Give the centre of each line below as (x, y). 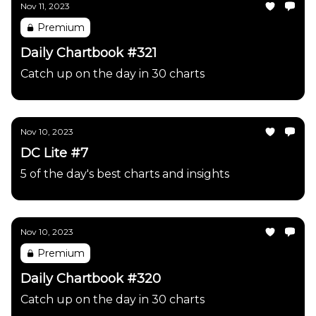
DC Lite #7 (54, 153)
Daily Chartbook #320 (91, 279)
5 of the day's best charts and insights (125, 174)
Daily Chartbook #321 (89, 53)
